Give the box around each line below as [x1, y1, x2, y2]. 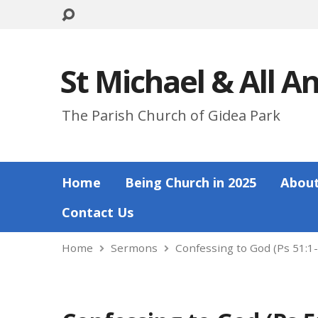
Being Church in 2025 [125, 174, 256, 191]
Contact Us [62, 204, 133, 221]
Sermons [111, 241, 158, 255]
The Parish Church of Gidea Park [62, 106, 280, 125]
